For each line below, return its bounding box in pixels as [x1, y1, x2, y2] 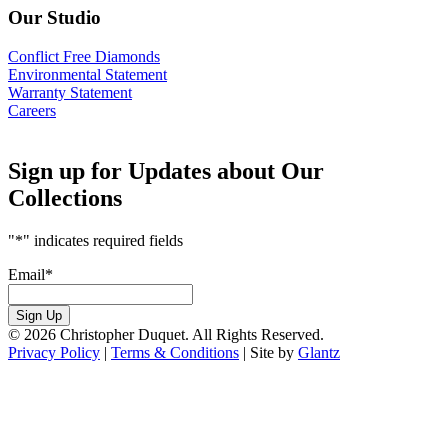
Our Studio [8, 7, 101, 29]
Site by [250, 343, 298, 361]
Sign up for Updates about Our [8, 157, 324, 184]
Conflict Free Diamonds [8, 47, 160, 65]
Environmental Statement [8, 65, 167, 83]
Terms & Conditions [111, 343, 239, 361]
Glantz [298, 343, 340, 361]
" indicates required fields [23, 231, 183, 249]
